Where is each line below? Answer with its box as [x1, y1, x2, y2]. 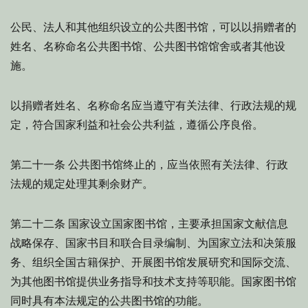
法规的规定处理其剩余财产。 [10, 177, 153, 190]
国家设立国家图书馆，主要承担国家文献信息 [65, 217, 288, 230]
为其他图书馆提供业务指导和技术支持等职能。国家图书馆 [10, 275, 296, 288]
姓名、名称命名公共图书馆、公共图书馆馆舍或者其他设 [10, 40, 285, 53]
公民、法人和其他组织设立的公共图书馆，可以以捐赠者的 [10, 21, 296, 34]
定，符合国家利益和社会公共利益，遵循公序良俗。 [10, 118, 263, 131]
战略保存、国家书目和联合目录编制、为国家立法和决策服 [10, 236, 296, 250]
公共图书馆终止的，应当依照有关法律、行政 [65, 158, 288, 171]
